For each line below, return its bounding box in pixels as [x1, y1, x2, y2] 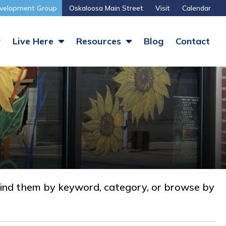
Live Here [13, 35, 56, 47]
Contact [176, 35, 210, 47]
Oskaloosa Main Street [69, 4, 143, 13]
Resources [76, 35, 124, 47]
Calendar [182, 4, 211, 13]
